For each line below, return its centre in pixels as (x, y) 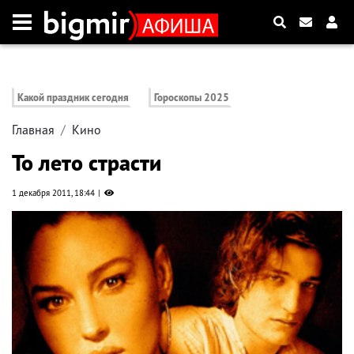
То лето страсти (87, 163)
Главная (33, 130)
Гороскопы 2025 (192, 98)
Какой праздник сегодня (73, 98)
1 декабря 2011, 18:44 (53, 193)
